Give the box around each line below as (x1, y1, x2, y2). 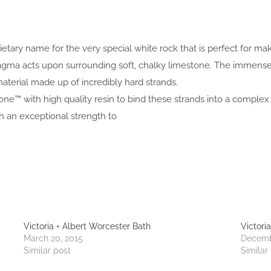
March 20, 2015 (24, 233, 83, 244)
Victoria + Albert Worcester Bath (24, 221, 151, 232)
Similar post (24, 246, 71, 256)
